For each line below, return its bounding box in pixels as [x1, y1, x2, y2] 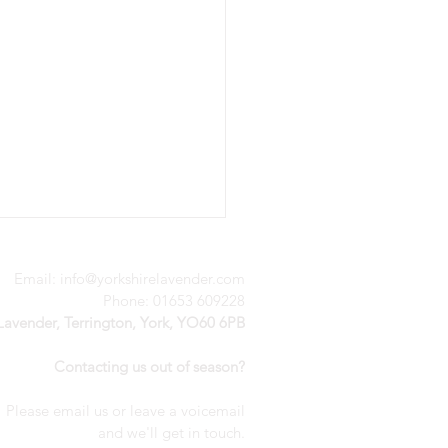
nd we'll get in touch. [106, 422, 245, 442]
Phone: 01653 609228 [103, 290, 245, 310]
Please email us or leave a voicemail [6, 400, 245, 420]
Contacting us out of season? [54, 356, 245, 376]
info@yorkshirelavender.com [60, 268, 245, 288]
